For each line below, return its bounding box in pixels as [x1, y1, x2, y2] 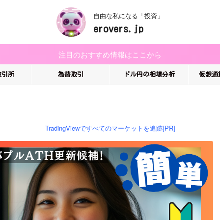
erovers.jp [93, 24, 143, 33]
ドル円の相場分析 [123, 71, 175, 78]
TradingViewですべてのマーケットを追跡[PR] [45, 123, 175, 133]
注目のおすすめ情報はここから [58, 49, 162, 59]
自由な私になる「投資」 [93, 11, 164, 20]
